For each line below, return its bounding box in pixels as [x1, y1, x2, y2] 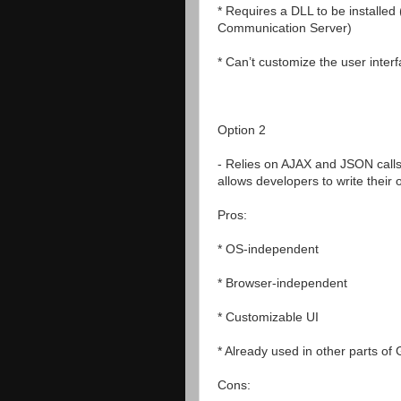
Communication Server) [218, 20, 352, 35]
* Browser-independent [218, 275, 347, 290]
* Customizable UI [218, 309, 319, 324]
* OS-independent [218, 241, 319, 256]
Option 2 [218, 122, 266, 137]
